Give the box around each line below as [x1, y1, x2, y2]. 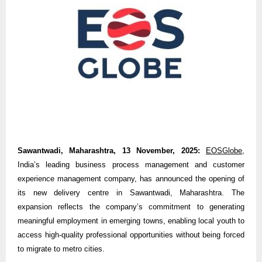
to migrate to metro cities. [18, 244, 105, 253]
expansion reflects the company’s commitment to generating [18, 202, 244, 211]
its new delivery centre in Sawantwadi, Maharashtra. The [18, 188, 244, 197]
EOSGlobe [206, 146, 243, 155]
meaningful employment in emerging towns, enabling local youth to [18, 216, 244, 225]
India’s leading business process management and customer [18, 160, 244, 169]
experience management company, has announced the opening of [18, 174, 244, 183]
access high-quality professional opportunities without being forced [18, 230, 244, 239]
